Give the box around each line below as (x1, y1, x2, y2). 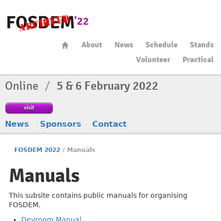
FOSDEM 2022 (14, 147, 61, 153)
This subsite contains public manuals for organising (9, 191, 187, 199)
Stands (190, 40, 214, 50)
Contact (92, 119, 127, 129)
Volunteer (136, 55, 170, 65)
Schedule (146, 40, 178, 50)
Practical (183, 55, 214, 65)
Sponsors (40, 119, 81, 129)
